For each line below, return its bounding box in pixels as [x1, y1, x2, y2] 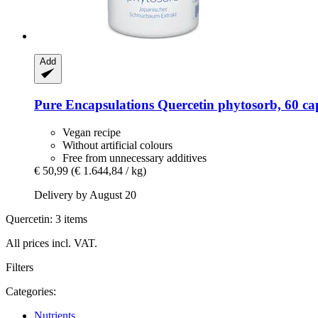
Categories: [6, 285, 56, 297]
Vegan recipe [62, 126, 121, 138]
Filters [6, 261, 33, 273]
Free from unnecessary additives [62, 151, 207, 164]
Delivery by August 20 [34, 188, 136, 201]
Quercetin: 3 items [6, 212, 87, 225]
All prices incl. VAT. [6, 236, 97, 249]
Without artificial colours [62, 138, 172, 151]
